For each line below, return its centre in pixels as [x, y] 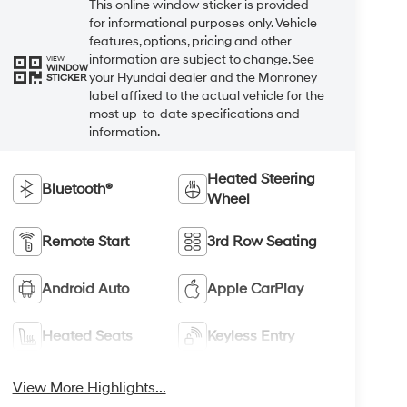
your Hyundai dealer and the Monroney [203, 77]
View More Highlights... [89, 387]
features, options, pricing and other [190, 41]
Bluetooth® [77, 189]
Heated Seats [87, 336]
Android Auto [85, 288]
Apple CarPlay [256, 288]
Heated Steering [262, 179]
